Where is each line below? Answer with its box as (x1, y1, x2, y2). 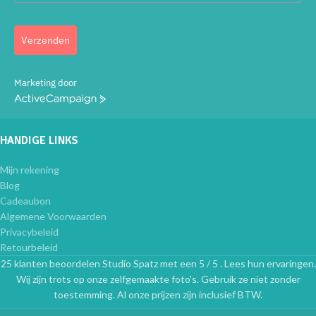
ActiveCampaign (13, 95, 80, 107)
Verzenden (21, 34, 70, 47)
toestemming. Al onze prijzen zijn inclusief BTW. (54, 288, 262, 301)
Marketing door (14, 77, 77, 90)
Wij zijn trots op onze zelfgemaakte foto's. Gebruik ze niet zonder (16, 273, 300, 286)
